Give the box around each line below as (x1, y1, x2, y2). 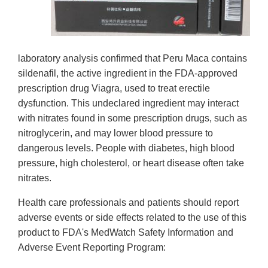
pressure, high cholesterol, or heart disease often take (18, 158, 244, 169)
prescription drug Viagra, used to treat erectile (18, 83, 210, 94)
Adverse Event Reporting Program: (18, 242, 166, 253)
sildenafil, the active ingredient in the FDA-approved (18, 68, 237, 79)
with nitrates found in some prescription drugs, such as (18, 113, 247, 124)
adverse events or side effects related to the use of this (18, 212, 246, 223)
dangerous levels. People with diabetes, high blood (18, 143, 234, 154)
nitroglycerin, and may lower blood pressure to (18, 128, 213, 139)
